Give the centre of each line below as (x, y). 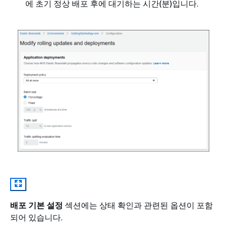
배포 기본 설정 (36, 205)
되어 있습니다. (36, 217)
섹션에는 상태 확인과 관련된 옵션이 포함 (138, 205)
